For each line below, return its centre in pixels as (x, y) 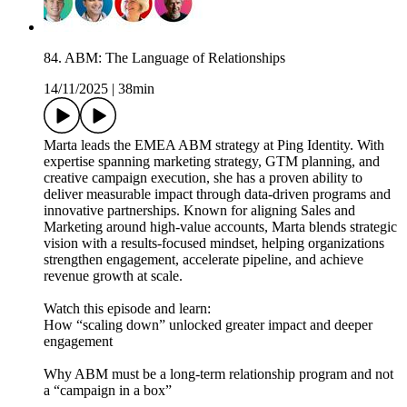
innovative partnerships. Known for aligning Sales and (199, 211)
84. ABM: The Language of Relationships (164, 58)
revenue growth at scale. (113, 276)
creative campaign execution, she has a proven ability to (203, 178)
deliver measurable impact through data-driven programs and (217, 194)
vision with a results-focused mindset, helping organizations (214, 243)
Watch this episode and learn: (127, 309)
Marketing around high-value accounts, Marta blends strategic (220, 227)
